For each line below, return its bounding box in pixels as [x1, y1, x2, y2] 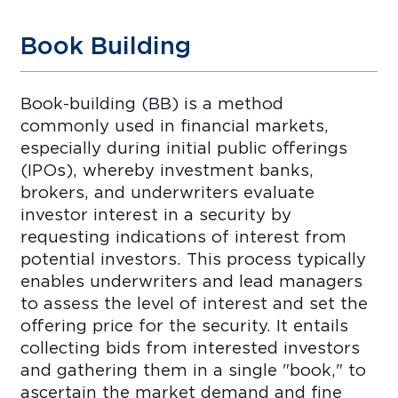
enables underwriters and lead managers [20, 270, 363, 291]
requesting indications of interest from [20, 226, 347, 246]
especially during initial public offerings [20, 137, 348, 157]
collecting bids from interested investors [20, 337, 361, 357]
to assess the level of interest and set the [20, 292, 369, 313]
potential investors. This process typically [20, 248, 367, 268]
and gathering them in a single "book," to [20, 359, 367, 379]
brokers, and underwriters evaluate [20, 181, 315, 202]
